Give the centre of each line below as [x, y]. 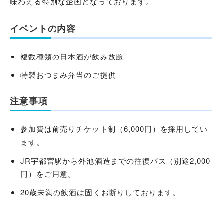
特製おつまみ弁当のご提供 [68, 74]
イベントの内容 [43, 29]
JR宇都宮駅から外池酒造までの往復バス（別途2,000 [115, 160]
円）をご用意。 [48, 173]
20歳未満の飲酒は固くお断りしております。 [101, 192]
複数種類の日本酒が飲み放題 [72, 56]
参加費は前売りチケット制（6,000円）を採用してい [114, 128]
